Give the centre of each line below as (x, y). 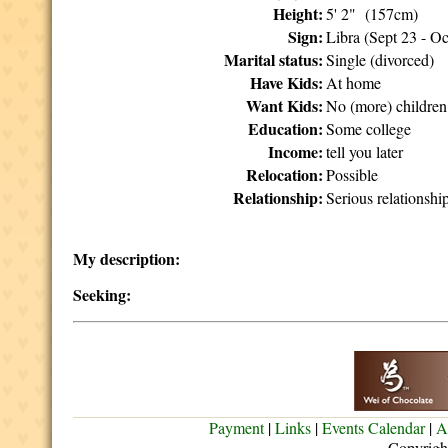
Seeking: (102, 294)
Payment (237, 427)
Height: (298, 13)
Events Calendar (374, 427)
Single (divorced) (380, 59)
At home (354, 82)
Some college (369, 128)
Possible (352, 174)
